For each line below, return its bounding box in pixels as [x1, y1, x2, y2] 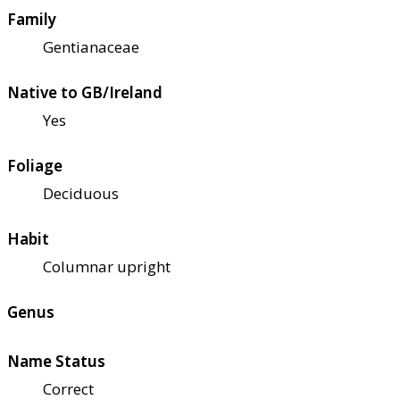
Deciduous [43, 182, 119, 204]
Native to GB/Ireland [7, 81, 162, 103]
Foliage [7, 154, 62, 176]
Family [7, 8, 56, 29]
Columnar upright [43, 255, 171, 277]
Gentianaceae [43, 36, 139, 57]
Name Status [7, 350, 105, 371]
